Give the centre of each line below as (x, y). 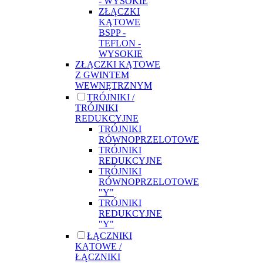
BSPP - (112, 32)
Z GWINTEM (102, 75)
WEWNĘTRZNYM (114, 85)
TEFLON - (120, 43)
